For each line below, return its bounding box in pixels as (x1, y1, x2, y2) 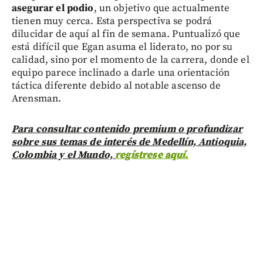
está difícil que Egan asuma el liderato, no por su (12, 40, 233, 53)
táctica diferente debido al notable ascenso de (12, 79, 221, 92)
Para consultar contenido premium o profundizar (12, 122, 242, 136)
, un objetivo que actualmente (93, 1, 230, 15)
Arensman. (12, 92, 62, 105)
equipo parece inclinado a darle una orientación (12, 66, 230, 79)
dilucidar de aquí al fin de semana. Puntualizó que (12, 27, 241, 41)
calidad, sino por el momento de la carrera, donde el (12, 53, 249, 66)
